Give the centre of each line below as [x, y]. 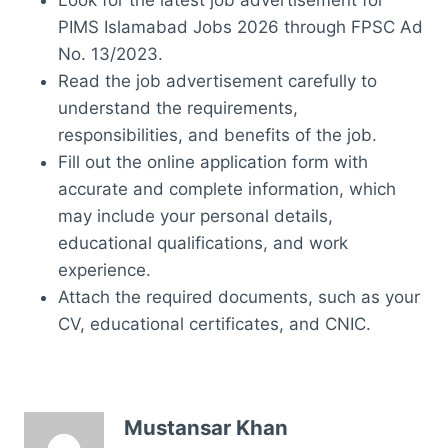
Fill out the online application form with [213, 161]
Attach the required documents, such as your [239, 296]
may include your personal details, [195, 215]
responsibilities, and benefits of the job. [217, 134]
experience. [104, 269]
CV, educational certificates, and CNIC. [214, 323]
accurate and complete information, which [227, 188]
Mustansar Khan [206, 428]
